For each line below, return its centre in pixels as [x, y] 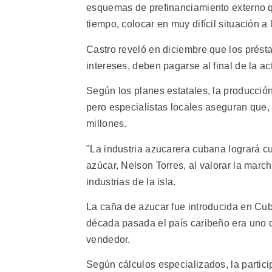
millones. [107, 124]
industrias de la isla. [131, 182]
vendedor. [108, 239]
